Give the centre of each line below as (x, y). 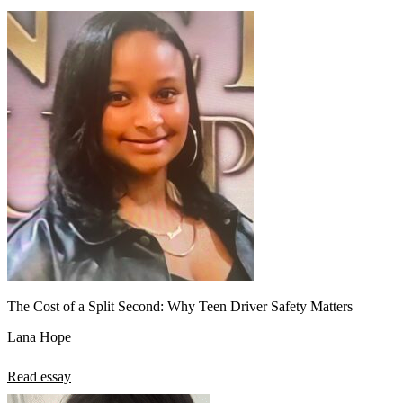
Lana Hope (39, 336)
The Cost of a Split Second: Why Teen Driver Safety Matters (180, 306)
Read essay (39, 376)
